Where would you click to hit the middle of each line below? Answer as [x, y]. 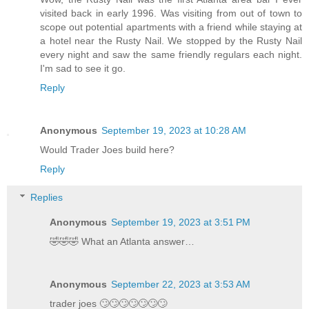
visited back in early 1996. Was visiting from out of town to [171, 13]
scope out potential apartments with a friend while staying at [171, 27]
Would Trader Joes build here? [107, 149]
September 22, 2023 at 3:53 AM [181, 285]
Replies [47, 198]
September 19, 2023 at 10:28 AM [174, 130]
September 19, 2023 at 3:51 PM [181, 222]
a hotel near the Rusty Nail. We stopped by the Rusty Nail [171, 40]
